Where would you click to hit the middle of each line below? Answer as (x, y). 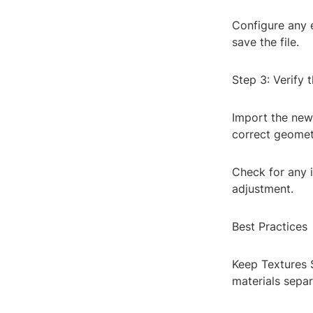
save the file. (265, 42)
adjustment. (263, 189)
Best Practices (270, 227)
